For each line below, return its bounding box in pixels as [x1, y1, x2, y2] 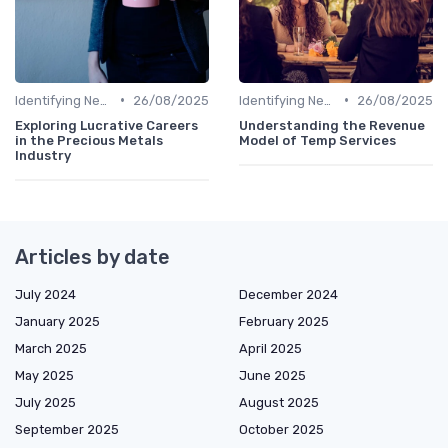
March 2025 [15, 340, 87, 356]
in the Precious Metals [15, 132, 163, 148]
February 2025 [239, 313, 329, 329]
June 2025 [239, 367, 306, 383]
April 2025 [239, 340, 302, 356]
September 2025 [15, 421, 119, 437]
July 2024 [15, 286, 76, 302]
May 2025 [15, 367, 74, 383]
